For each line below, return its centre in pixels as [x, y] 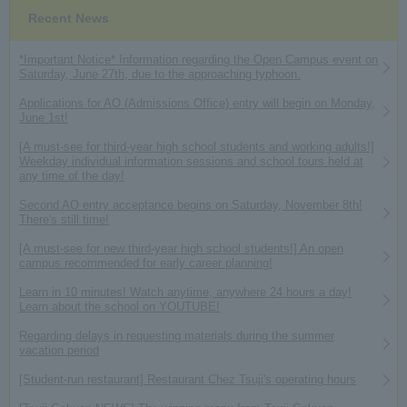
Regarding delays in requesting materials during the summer [177, 336]
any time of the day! [72, 176]
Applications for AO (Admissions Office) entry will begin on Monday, [197, 104]
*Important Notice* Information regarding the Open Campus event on [199, 60]
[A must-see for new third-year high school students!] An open [181, 249]
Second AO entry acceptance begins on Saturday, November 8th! [191, 205]
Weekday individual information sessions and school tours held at [191, 162]
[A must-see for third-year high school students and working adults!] [197, 147]
